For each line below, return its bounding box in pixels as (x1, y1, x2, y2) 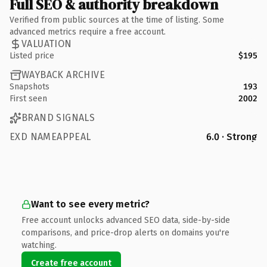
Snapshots (10, 81, 49, 92)
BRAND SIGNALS (21, 112, 95, 123)
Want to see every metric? (31, 198, 150, 210)
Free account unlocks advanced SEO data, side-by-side (21, 215, 230, 225)
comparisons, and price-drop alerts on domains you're (21, 227, 229, 238)
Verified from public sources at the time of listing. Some (10, 14, 224, 25)
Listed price (10, 50, 54, 61)
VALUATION (21, 38, 72, 49)
